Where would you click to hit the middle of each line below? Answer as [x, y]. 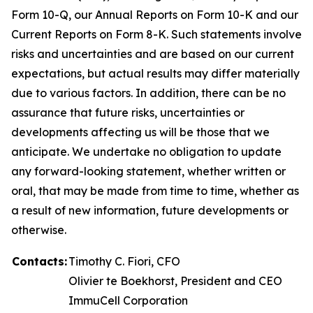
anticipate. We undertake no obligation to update [146, 152]
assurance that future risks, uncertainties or [128, 112]
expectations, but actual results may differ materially [155, 73]
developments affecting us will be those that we [140, 132]
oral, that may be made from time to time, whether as [155, 191]
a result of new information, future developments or [150, 210]
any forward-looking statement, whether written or [148, 171]
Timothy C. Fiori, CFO [124, 261]
